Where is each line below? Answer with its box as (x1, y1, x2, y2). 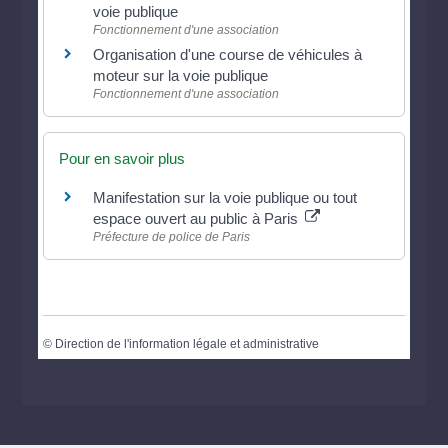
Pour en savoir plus (59, 149, 186, 167)
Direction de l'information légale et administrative (55, 337, 320, 351)
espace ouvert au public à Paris (93, 209, 303, 227)
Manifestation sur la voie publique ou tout (93, 188, 358, 206)
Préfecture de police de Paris (93, 229, 251, 244)
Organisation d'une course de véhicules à (93, 45, 363, 63)
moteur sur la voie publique (93, 66, 269, 84)
